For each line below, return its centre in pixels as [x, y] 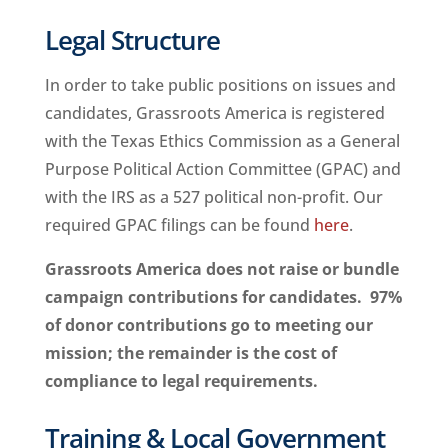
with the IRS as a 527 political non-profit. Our [213, 196]
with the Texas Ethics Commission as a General [222, 140]
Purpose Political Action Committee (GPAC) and [222, 168]
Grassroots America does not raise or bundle [221, 268]
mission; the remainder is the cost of [190, 352]
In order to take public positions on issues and [220, 84]
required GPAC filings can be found [179, 224]
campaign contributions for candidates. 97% [223, 296]
